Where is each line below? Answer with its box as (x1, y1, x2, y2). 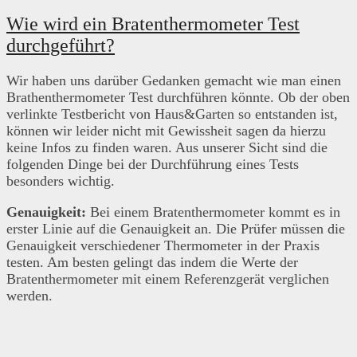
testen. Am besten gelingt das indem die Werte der (6, 253, 298, 270)
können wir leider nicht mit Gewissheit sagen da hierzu (6, 122, 326, 139)
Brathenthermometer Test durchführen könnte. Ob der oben (6, 88, 350, 105)
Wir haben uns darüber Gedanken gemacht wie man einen (6, 72, 341, 88)
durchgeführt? (6, 34, 115, 56)
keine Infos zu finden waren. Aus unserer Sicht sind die (6, 139, 328, 155)
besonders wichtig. (6, 172, 115, 189)
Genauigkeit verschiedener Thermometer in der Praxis (6, 237, 320, 253)
